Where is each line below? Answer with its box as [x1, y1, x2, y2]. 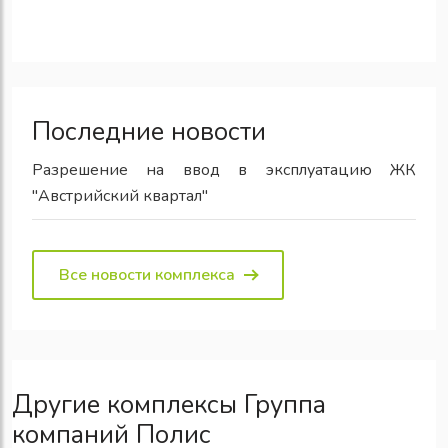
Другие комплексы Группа [12, 386, 326, 422]
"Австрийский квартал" [32, 184, 208, 207]
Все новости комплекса [59, 263, 235, 286]
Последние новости [32, 113, 266, 149]
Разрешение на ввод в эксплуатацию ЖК [32, 158, 416, 181]
